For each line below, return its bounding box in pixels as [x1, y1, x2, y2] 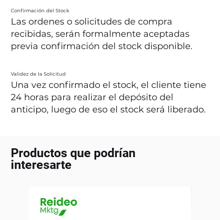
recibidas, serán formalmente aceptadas [11, 28, 190, 40]
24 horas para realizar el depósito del [11, 92, 174, 103]
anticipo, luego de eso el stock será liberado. [11, 104, 206, 115]
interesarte [11, 157, 72, 172]
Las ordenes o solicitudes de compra [11, 16, 173, 27]
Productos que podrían [11, 145, 136, 160]
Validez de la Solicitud [11, 71, 66, 77]
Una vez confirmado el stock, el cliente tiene [11, 80, 207, 91]
